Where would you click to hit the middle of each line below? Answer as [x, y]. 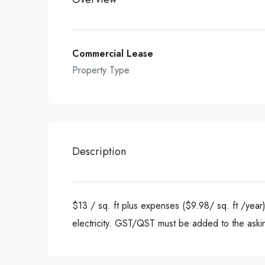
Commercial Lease [113, 54]
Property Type [101, 70]
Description [99, 151]
